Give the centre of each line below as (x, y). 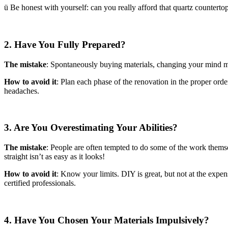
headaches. (22, 91)
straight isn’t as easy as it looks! (54, 156)
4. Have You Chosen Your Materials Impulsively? (107, 220)
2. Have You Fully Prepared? (65, 44)
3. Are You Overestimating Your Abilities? (91, 128)
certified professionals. (40, 183)
